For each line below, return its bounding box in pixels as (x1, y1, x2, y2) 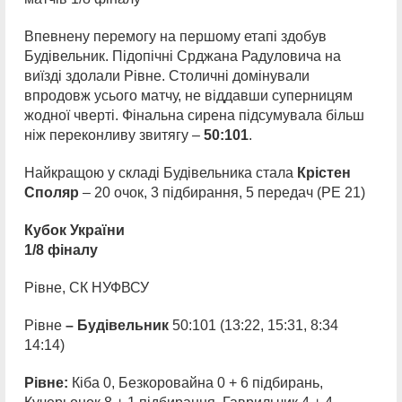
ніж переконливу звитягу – (24, 127, 204, 143)
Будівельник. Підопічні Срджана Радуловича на (24, 48, 341, 64)
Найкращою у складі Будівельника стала (24, 165, 297, 180)
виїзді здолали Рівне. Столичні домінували (24, 68, 310, 83)
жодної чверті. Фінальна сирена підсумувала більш (24, 108, 364, 123)
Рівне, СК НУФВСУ (24, 280, 149, 295)
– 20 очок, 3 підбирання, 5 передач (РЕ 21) (79, 185, 365, 200)
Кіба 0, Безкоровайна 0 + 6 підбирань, (72, 375, 323, 390)
